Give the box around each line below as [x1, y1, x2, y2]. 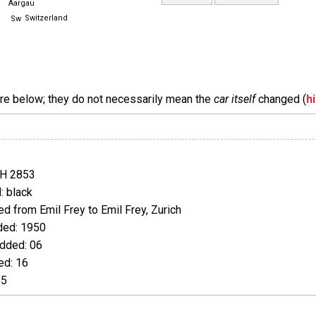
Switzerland [25, 13, 68, 23]
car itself [214, 92, 255, 106]
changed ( [255, 92, 306, 106]
